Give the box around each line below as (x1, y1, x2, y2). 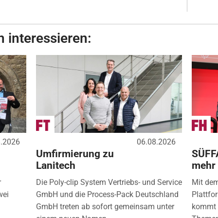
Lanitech (36, 159, 75, 171)
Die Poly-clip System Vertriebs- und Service (36, 177, 182, 187)
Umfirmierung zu (36, 147, 114, 160)
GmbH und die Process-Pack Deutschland (36, 189, 179, 199)
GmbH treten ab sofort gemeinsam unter (36, 201, 174, 211)
